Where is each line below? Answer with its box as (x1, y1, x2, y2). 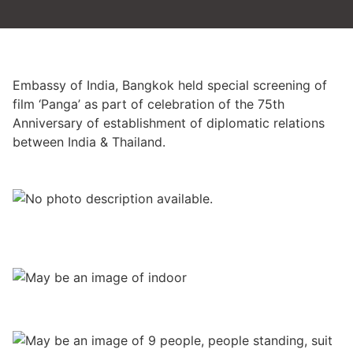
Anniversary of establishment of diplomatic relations (13, 115, 325, 131)
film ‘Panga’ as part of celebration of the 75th (13, 96, 284, 112)
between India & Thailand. (13, 134, 165, 150)
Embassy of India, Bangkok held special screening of (13, 77, 327, 93)
